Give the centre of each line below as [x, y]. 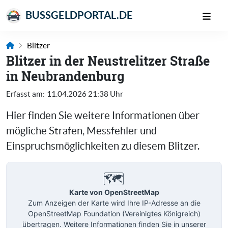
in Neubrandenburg [65, 76]
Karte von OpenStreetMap [114, 192]
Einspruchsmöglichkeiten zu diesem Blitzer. [103, 146]
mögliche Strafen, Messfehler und [81, 131]
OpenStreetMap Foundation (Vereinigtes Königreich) [114, 213]
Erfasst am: [25, 94]
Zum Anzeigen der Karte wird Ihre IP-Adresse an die [114, 203]
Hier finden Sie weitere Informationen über [103, 116]
